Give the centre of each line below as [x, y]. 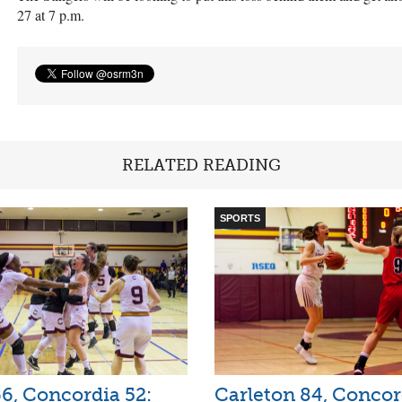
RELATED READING [201, 165]
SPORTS [240, 218]
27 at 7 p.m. [51, 14]
